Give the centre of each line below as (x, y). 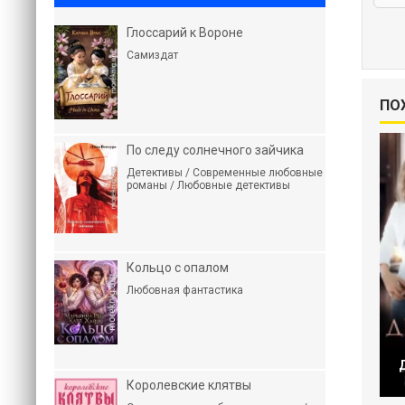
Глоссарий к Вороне (185, 33)
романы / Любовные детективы (208, 185)
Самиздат (152, 55)
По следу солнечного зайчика (215, 150)
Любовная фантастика (185, 290)
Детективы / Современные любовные (225, 173)
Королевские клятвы (189, 385)
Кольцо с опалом (178, 268)
